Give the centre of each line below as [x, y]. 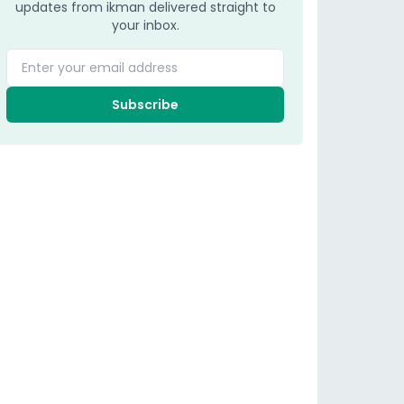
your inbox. [145, 25]
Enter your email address [94, 58]
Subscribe [145, 105]
